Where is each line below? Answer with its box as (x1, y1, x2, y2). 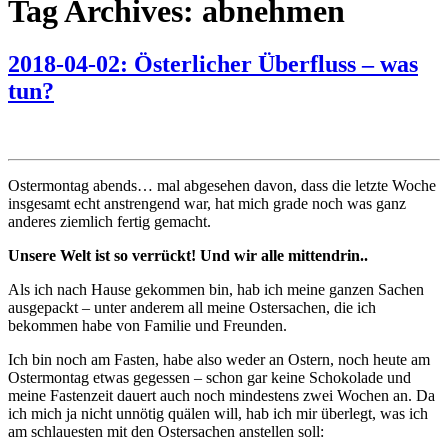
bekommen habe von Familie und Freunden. (8, 317, 287, 335)
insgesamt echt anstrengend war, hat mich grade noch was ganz (8, 195, 406, 213)
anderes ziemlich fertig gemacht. (8, 213, 211, 231)
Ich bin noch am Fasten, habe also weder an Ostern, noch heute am (8, 351, 430, 369)
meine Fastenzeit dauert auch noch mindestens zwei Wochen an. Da (8, 387, 435, 405)
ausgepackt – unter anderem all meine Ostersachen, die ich (8, 299, 376, 317)
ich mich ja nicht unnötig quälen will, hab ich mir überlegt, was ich (8, 405, 428, 423)
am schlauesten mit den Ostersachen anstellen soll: (8, 423, 324, 441)
